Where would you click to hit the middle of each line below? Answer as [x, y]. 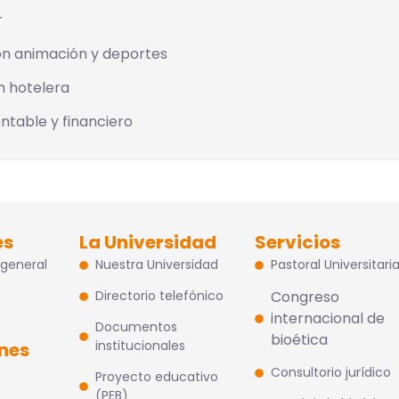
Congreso [305, 297]
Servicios [298, 242]
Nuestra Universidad [156, 265]
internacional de [327, 318]
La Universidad [148, 242]
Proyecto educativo [156, 377]
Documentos [136, 327]
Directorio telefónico [159, 296]
